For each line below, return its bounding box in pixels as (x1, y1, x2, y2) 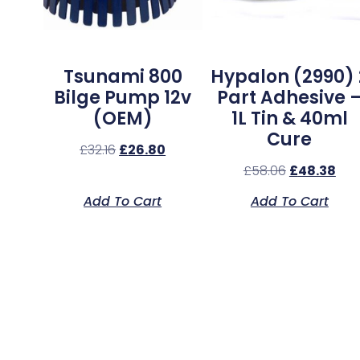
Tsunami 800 (63, 63, 182, 89)
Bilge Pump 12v (54, 84, 192, 110)
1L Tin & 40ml (231, 105, 348, 131)
